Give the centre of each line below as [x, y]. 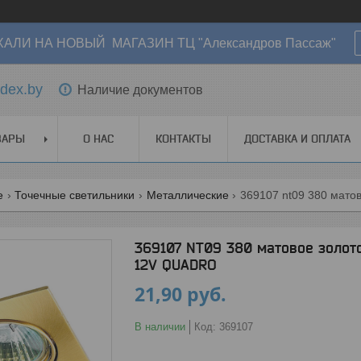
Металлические [187, 195]
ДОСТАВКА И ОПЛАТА [297, 139]
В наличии [160, 327]
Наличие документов [140, 89]
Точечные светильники [75, 195]
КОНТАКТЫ [183, 139]
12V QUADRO [176, 265]
